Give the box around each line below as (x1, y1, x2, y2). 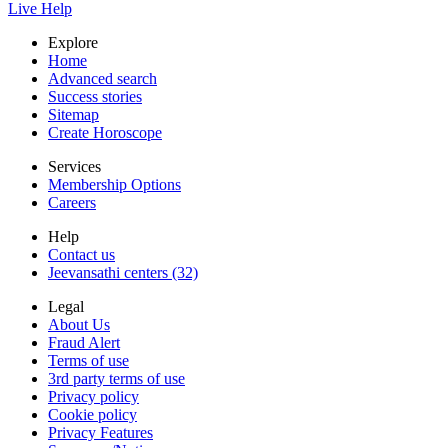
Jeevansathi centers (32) (48, 264, 198, 281)
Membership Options (48, 176, 181, 193)
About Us (48, 316, 110, 333)
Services (48, 158, 101, 175)
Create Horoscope (48, 124, 162, 141)
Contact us (48, 246, 115, 263)
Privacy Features (48, 424, 153, 441)
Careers (48, 194, 96, 211)
